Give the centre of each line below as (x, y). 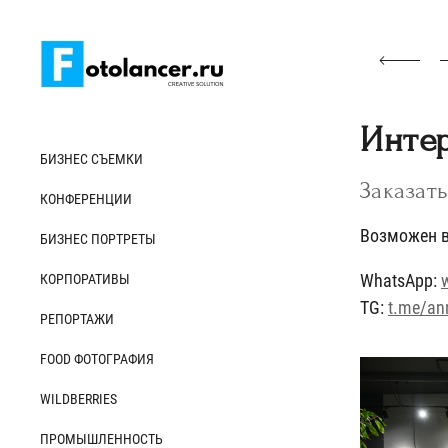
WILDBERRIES (78, 399)
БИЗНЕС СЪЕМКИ (91, 159)
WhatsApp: (400, 280)
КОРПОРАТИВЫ (85, 279)
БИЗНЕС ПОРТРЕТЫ (98, 239)
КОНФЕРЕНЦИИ (86, 199)
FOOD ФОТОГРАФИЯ (97, 359)
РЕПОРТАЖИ (77, 319)
